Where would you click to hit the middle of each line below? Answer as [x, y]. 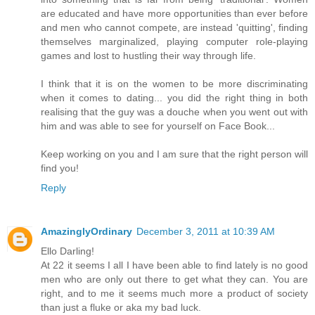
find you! [60, 168]
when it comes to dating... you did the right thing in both [174, 97]
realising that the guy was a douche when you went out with [174, 111]
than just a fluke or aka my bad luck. [121, 307]
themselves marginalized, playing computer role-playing [174, 41]
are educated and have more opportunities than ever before [174, 13]
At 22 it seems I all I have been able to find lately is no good [174, 265]
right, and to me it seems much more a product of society [174, 293]
